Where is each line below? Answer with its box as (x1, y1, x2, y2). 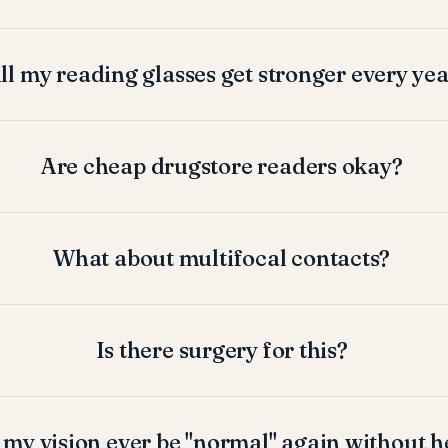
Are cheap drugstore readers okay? (40, 151, 403, 180)
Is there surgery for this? (95, 335, 348, 364)
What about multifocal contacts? (53, 243, 391, 272)
